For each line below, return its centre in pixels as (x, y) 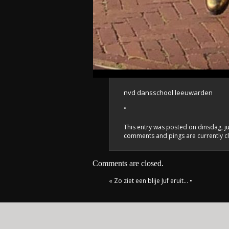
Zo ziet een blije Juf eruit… (151, 181)
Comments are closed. (128, 163)
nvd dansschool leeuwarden (168, 93)
